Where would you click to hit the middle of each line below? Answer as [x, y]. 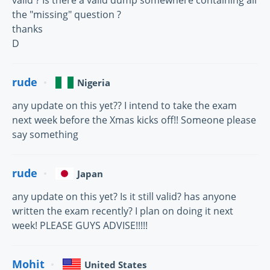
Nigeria [94, 82]
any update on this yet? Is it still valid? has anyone [124, 196]
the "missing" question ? [67, 14]
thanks [27, 29]
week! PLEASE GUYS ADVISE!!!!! [80, 225]
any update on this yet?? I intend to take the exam [124, 105]
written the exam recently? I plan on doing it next [123, 211]
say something [45, 134]
